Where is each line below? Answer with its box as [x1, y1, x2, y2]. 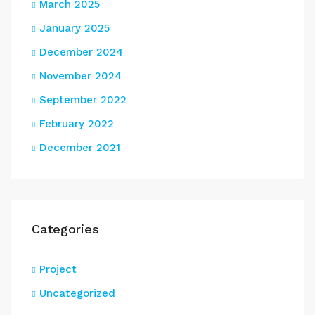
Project [39, 263, 77, 276]
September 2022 [39, 94, 127, 106]
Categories [32, 221, 99, 236]
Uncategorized [39, 287, 115, 300]
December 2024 [39, 46, 123, 58]
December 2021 [39, 141, 120, 154]
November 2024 [39, 70, 122, 82]
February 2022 [39, 117, 114, 130]
